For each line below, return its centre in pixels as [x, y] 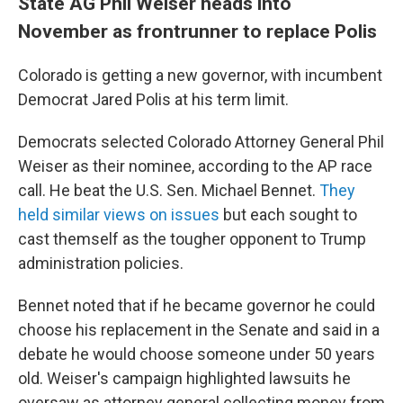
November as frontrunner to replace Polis [197, 31]
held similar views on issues [119, 215]
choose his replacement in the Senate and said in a [199, 330]
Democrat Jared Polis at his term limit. [153, 100]
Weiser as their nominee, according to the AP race [195, 166]
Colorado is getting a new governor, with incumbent [200, 76]
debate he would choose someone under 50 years [197, 354]
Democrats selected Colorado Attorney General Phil [201, 142]
